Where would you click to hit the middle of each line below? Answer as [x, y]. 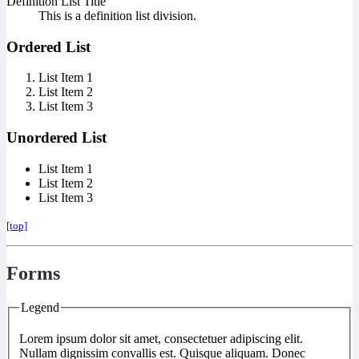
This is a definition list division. [117, 16]
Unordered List [56, 138]
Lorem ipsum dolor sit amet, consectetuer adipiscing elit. [161, 339]
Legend [40, 307]
